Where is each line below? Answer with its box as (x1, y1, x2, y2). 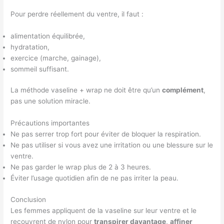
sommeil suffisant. (10, 64, 69, 73)
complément (162, 86, 204, 94)
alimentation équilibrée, (10, 31, 85, 40)
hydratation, (10, 42, 50, 51)
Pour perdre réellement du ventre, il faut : (10, 10, 144, 18)
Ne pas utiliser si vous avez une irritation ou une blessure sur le (10, 141, 213, 149)
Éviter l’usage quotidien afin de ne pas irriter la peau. (10, 174, 179, 182)
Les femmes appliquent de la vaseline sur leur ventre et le (10, 206, 197, 214)
